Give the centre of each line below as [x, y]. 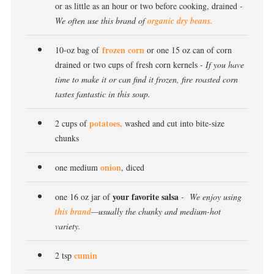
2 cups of [71, 123]
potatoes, [106, 123]
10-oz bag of [79, 50]
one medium [78, 167]
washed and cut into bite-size [175, 123]
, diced [133, 167]
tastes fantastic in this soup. [103, 94]
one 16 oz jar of [84, 197]
